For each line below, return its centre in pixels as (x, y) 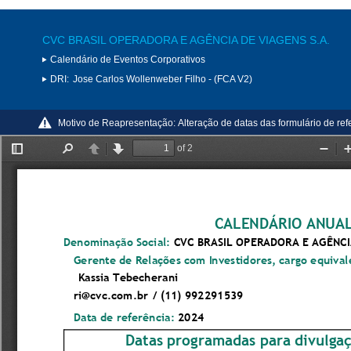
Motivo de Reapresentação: (117, 123)
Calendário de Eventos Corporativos (128, 59)
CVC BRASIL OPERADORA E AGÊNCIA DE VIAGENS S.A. (186, 40)
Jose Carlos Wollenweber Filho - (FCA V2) (163, 79)
